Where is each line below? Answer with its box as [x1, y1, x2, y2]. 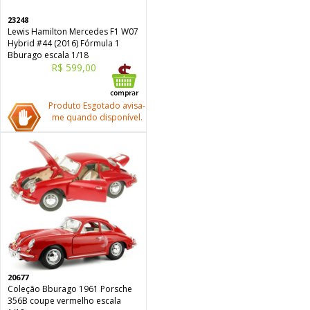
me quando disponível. [51, 111, 143, 123]
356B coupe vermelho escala [8, 295, 121, 307]
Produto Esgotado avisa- [48, 100, 145, 111]
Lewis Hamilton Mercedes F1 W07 [8, 26, 138, 37]
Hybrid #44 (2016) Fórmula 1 [8, 37, 120, 49]
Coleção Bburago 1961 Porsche [8, 283, 132, 295]
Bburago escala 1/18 [8, 49, 89, 61]
